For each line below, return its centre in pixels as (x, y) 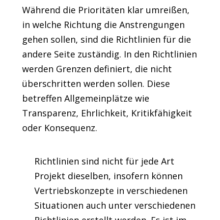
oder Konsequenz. (59, 128)
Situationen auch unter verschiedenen (115, 205)
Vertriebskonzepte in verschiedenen (111, 191)
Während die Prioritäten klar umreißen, (106, 10)
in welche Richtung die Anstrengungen (103, 25)
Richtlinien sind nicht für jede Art (104, 161)
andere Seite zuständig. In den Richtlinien (109, 54)
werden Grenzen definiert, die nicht (97, 69)
